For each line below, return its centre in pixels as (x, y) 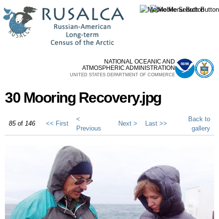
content (91, 24)
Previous (89, 128)
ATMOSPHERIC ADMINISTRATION (129, 68)
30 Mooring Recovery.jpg (83, 98)
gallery (201, 128)
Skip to (91, 5)
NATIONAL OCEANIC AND (140, 62)
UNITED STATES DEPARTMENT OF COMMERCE (122, 75)
